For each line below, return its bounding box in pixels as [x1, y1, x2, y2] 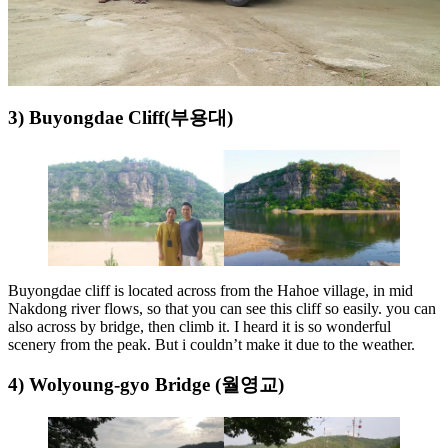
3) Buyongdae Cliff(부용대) [8, 106, 233, 128]
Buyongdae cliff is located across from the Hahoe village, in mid [8, 281, 413, 299]
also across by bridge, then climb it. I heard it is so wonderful [8, 317, 391, 335]
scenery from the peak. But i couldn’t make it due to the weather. [8, 335, 415, 353]
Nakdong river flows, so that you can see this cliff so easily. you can [8, 299, 436, 317]
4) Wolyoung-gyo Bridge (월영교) [8, 374, 284, 396]
